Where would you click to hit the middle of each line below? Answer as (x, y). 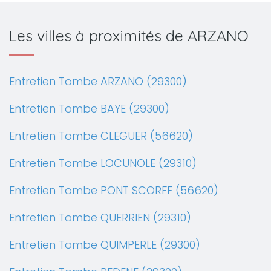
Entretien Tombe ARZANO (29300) (98, 81)
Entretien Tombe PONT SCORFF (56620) (114, 190)
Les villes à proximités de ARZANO (129, 35)
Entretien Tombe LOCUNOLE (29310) (103, 163)
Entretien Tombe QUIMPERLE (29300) (105, 245)
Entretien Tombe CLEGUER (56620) (101, 136)
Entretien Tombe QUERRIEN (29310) (100, 217)
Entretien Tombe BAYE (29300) (89, 109)
